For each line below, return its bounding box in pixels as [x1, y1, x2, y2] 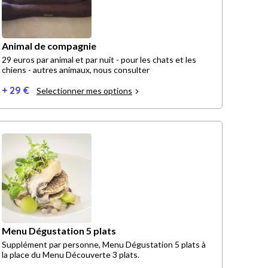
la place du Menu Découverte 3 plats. [2, 249, 139, 260]
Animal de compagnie [2, 40, 96, 52]
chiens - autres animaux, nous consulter [2, 65, 150, 75]
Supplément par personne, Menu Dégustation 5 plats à [2, 239, 206, 250]
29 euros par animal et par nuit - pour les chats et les [2, 54, 196, 65]
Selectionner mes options [36, 86, 132, 96]
